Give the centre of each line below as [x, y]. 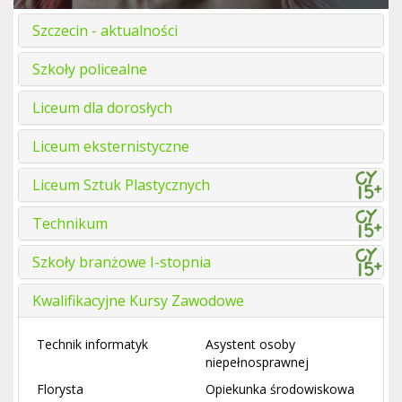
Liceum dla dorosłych [102, 108]
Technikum [70, 224]
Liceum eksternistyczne [111, 147]
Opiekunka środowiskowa [280, 389]
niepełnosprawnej [257, 363]
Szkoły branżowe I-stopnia [122, 262]
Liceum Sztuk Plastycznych [121, 185]
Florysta [60, 389]
